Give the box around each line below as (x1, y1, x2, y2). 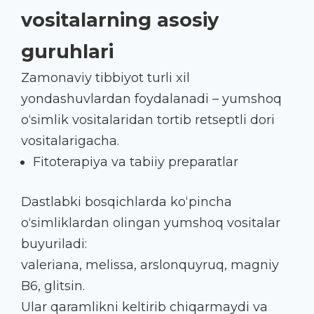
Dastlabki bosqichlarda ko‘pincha (21, 193, 232, 210)
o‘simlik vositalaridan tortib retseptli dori (21, 111, 275, 128)
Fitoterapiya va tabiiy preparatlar (33, 153, 238, 170)
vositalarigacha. (21, 132, 119, 149)
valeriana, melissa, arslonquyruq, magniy (21, 257, 279, 273)
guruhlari (21, 39, 114, 63)
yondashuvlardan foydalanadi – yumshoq (21, 90, 282, 107)
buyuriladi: (21, 235, 87, 252)
